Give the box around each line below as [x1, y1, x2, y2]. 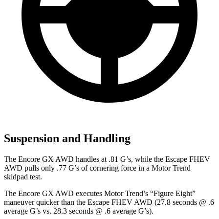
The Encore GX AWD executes [4, 189, 104, 197]
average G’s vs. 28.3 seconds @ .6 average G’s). [4, 206, 153, 215]
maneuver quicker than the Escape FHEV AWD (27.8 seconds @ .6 [4, 197, 214, 206]
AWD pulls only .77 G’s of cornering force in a [4, 163, 152, 172]
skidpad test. [4, 172, 42, 181]
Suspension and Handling [4, 131, 131, 145]
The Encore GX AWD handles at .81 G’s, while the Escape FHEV [4, 154, 210, 163]
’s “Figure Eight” [143, 189, 196, 197]
